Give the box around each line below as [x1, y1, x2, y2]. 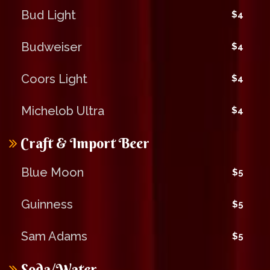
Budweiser [21, 39, 82, 54]
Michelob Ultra [21, 103, 104, 118]
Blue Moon [21, 165, 84, 180]
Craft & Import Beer [17, 134, 149, 152]
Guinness [21, 197, 73, 212]
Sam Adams [21, 229, 87, 244]
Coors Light [21, 71, 87, 86]
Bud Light [21, 7, 76, 22]
